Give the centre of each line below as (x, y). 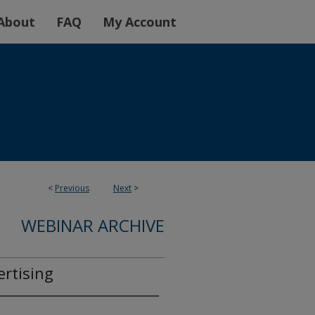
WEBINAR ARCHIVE (93, 225)
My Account (140, 22)
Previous (72, 188)
